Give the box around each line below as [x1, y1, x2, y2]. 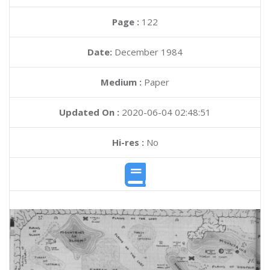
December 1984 [115, 46, 183, 58]
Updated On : [59, 106, 119, 118]
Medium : [101, 76, 142, 88]
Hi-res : [111, 136, 144, 148]
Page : [112, 16, 142, 28]
